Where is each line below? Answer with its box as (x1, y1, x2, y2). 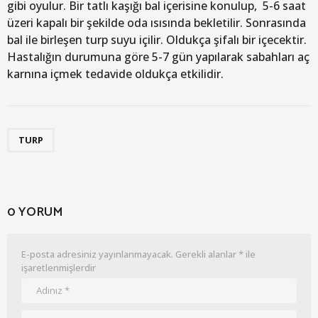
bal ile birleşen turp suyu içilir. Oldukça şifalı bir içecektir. (7, 31, 307, 48)
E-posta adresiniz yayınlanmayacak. (21, 247, 173, 261)
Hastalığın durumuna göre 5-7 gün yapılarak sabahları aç (7, 48, 309, 65)
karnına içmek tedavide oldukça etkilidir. (7, 65, 224, 82)
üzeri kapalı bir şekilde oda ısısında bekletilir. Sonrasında (7, 14, 306, 31)
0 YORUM (7, 201, 63, 223)
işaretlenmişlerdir (21, 261, 96, 274)
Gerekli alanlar (175, 247, 238, 261)
